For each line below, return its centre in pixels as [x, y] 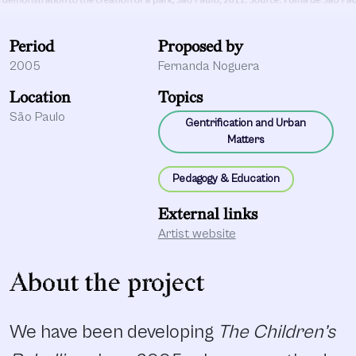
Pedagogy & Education [226, 178]
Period [32, 46]
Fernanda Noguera [209, 66]
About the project [107, 283]
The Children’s [277, 332]
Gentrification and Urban [246, 123]
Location [40, 97]
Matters [246, 139]
